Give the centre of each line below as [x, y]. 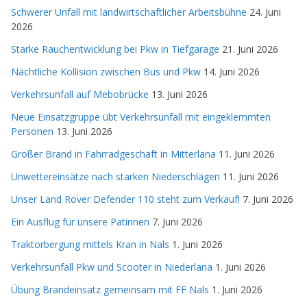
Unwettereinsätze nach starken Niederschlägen [115, 176]
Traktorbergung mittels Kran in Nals [90, 244]
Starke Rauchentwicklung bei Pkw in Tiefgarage [115, 49]
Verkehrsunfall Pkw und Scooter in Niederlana [112, 267]
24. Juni [265, 12]
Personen [32, 131]
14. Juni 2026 [232, 71]
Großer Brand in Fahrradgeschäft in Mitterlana [113, 153]
